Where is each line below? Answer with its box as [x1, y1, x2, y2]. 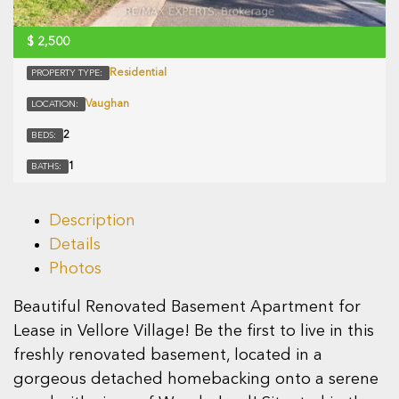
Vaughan [85, 99, 129, 110]
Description [49, 213, 135, 230]
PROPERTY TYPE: [31, 69, 105, 78]
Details [49, 237, 101, 254]
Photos [49, 261, 102, 278]
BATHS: [31, 162, 64, 172]
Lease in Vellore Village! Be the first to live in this [13, 323, 374, 340]
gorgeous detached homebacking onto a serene [13, 371, 379, 388]
